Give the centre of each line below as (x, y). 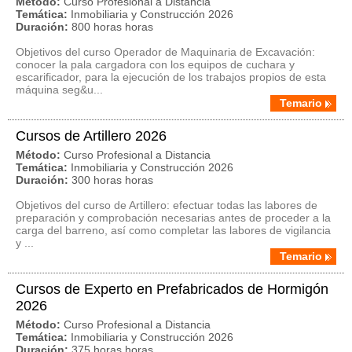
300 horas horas (112, 180)
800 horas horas (112, 27)
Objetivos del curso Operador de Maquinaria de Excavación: (165, 52)
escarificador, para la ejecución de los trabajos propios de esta (171, 77)
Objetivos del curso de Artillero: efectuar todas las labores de (167, 205)
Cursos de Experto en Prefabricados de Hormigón (172, 289)
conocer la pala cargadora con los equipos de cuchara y (155, 64)
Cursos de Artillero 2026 (91, 136)
